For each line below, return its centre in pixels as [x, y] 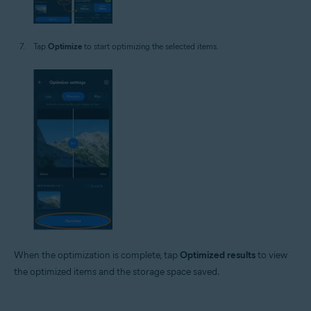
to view [271, 255]
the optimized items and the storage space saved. [117, 271]
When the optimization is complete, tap [97, 255]
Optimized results [218, 255]
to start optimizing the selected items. [150, 46]
